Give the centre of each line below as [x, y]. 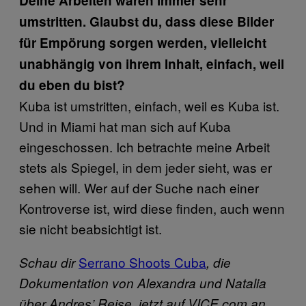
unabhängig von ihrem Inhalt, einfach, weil [152, 64]
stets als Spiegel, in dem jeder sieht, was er [145, 167]
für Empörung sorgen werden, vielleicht [143, 43]
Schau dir [49, 262]
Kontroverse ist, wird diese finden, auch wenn [152, 208]
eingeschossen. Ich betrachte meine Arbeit [144, 147]
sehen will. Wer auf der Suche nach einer [139, 187]
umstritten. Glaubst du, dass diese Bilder [147, 22]
